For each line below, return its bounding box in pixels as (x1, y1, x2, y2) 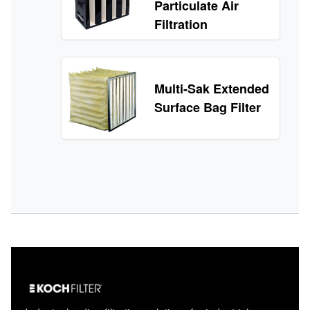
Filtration (154, 15, 208, 34)
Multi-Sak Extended (154, 80, 270, 98)
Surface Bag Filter (154, 98, 262, 117)
